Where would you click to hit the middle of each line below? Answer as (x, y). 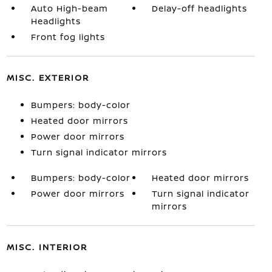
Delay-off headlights (200, 8)
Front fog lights (68, 36)
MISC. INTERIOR (47, 246)
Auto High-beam (69, 8)
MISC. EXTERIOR (48, 77)
